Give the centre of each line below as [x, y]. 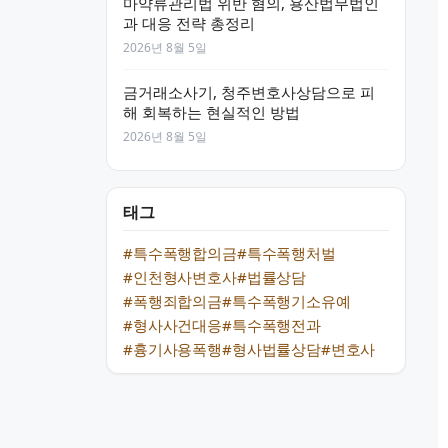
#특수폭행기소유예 [286, 301]
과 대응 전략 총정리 [189, 23]
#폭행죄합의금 [172, 301]
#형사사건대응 [172, 325]
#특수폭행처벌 [286, 253]
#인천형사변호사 [180, 277]
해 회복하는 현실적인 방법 [211, 112]
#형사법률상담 [271, 349]
